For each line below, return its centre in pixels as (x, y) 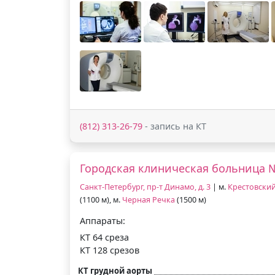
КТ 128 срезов (110, 250)
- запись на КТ (174, 126)
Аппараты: (103, 220)
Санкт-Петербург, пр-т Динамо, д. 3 (145, 187)
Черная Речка (149, 199)
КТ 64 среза (104, 237)
